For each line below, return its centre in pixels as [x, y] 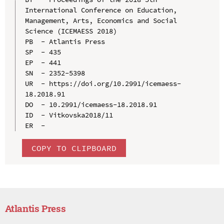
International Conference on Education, [101, 10]
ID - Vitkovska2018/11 [69, 115]
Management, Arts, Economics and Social [101, 20]
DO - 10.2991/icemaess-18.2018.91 [91, 104]
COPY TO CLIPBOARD [74, 148]
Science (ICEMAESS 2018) [71, 31]
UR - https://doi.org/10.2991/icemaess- [103, 83]
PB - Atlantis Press [65, 41]
